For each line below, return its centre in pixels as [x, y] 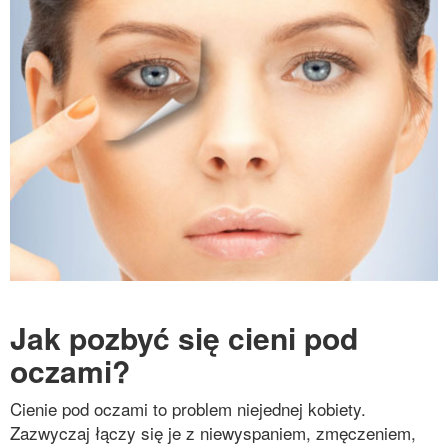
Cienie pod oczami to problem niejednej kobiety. [188, 408]
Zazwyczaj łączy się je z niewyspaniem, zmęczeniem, [213, 432]
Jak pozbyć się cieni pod [184, 337]
